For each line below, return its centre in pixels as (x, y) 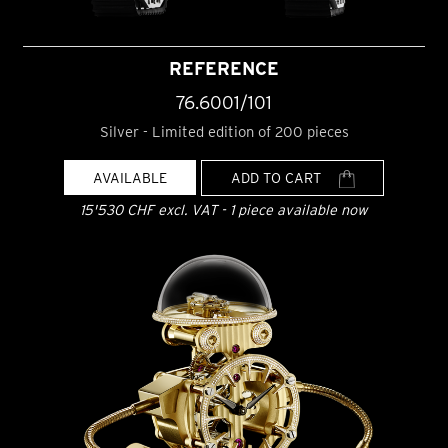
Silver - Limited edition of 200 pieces (224, 131)
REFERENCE (224, 68)
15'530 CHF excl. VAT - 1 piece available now (224, 210)
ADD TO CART (277, 178)
